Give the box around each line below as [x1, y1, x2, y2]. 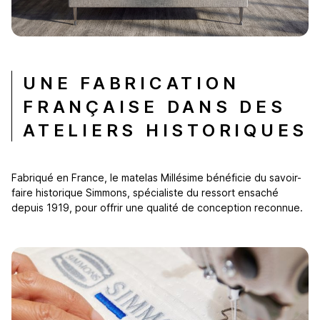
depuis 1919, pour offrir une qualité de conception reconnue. [11, 201, 303, 214]
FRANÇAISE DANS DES [23, 96, 286, 117]
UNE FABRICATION [23, 72, 240, 94]
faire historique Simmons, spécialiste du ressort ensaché [11, 186, 279, 199]
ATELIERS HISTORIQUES [23, 119, 309, 141]
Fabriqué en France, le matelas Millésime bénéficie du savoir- [11, 171, 301, 184]
